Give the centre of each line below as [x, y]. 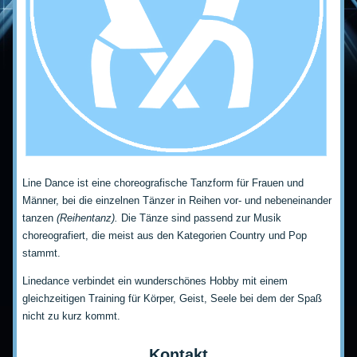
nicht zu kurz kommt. [72, 316]
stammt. [42, 253]
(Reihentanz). [88, 218]
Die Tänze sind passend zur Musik [200, 218]
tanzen [40, 218]
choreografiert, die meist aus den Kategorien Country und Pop [165, 236]
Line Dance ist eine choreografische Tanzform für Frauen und [163, 183]
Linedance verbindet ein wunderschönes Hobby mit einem [155, 281]
